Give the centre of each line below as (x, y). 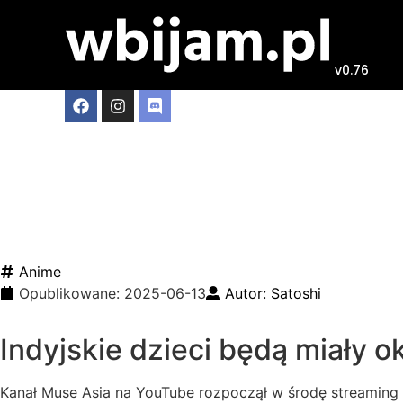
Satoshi (296, 293)
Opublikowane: (72, 293)
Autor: (248, 293)
